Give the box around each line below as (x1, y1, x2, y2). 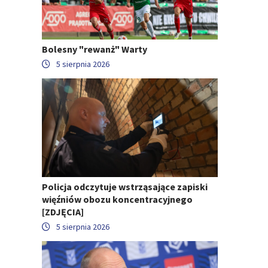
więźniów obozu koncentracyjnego (42, 193, 193, 206)
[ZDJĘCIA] (42, 206, 84, 218)
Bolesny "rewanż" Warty (42, 42, 147, 55)
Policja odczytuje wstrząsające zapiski (42, 181, 208, 193)
